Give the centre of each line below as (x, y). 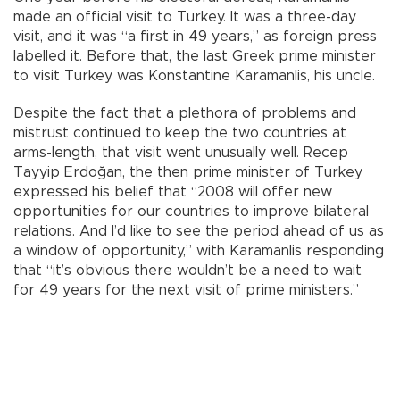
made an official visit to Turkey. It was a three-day (185, 17)
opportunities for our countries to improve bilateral (191, 212)
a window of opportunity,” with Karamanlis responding (199, 251)
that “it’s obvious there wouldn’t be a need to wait (187, 271)
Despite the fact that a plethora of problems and (185, 114)
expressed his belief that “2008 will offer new (173, 192)
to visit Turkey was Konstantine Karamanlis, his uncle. (194, 76)
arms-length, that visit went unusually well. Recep (181, 153)
